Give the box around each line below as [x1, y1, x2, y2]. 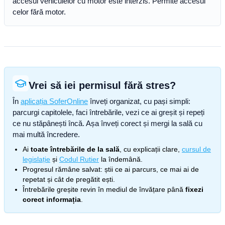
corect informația [23, 195, 81, 203]
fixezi [185, 185, 203, 193]
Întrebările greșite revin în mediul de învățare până [23, 185, 183, 193]
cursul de [182, 145, 211, 153]
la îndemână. [99, 155, 143, 163]
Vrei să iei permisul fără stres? [29, 80, 176, 91]
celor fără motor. [13, 8, 66, 16]
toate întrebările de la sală [31, 145, 120, 153]
